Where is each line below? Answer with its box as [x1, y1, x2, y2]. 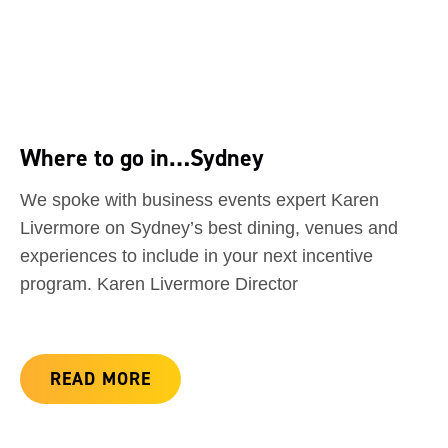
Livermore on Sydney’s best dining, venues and [20, 218, 398, 239]
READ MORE [50, 367, 151, 391]
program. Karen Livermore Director [20, 274, 298, 295]
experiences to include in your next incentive [20, 246, 373, 267]
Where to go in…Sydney [20, 142, 264, 174]
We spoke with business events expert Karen [20, 190, 379, 211]
